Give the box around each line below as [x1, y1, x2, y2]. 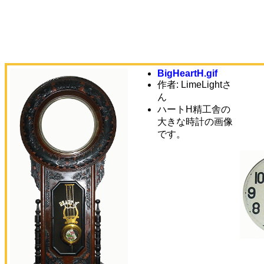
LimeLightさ [181, 80, 232, 90]
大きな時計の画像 [157, 117, 233, 127]
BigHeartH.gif [157, 68, 217, 78]
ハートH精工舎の [157, 104, 230, 114]
